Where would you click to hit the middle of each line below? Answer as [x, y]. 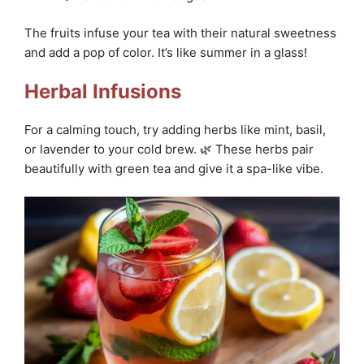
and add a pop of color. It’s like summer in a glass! [166, 53]
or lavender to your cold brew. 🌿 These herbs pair [169, 149]
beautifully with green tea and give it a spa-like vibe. [174, 168]
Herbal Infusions [103, 91]
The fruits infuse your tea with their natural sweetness [180, 33]
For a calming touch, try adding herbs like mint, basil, [175, 129]
